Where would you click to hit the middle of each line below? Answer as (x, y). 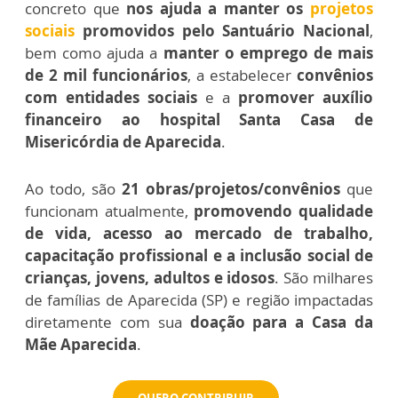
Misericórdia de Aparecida (123, 142)
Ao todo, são (73, 189)
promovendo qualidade (281, 211)
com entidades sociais (111, 97)
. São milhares (324, 278)
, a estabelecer (239, 75)
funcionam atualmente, (107, 211)
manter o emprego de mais (268, 53)
